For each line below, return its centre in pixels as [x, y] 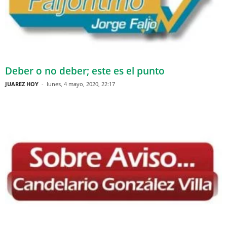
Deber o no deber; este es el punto [85, 71]
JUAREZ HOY [22, 84]
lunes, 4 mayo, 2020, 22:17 [81, 84]
